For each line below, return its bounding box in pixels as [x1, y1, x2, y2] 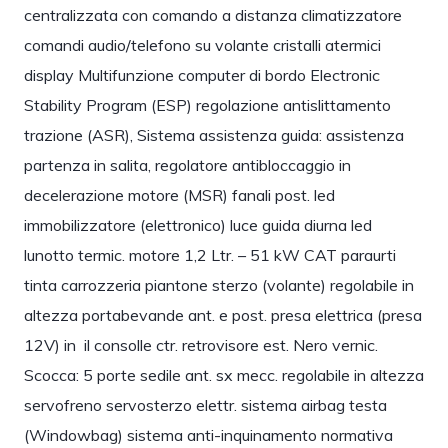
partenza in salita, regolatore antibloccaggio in [23, 155, 351, 175]
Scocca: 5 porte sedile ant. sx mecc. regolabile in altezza [23, 365, 424, 385]
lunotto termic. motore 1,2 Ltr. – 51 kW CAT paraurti [23, 245, 396, 265]
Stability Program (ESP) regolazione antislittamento [23, 95, 391, 115]
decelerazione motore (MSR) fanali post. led [23, 185, 335, 205]
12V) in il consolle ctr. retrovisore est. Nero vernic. [23, 335, 378, 355]
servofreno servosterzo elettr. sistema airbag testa [23, 395, 387, 415]
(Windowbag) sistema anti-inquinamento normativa [23, 425, 393, 445]
